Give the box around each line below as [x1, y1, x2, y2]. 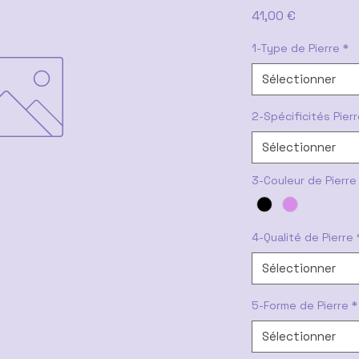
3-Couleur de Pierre [252, 173, 357, 188]
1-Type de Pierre [252, 41, 340, 55]
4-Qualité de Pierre [252, 230, 353, 245]
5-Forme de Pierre [252, 298, 349, 313]
